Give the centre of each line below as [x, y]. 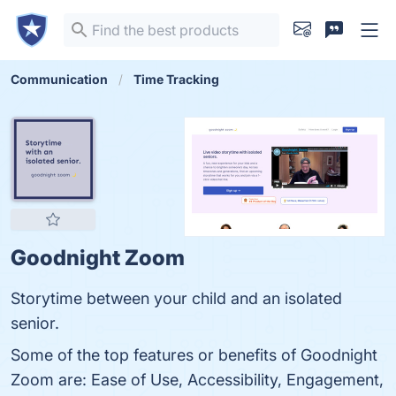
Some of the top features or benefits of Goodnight [194, 355]
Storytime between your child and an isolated [176, 298]
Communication [59, 79]
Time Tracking [176, 79]
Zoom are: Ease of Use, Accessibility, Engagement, [197, 380]
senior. [35, 323]
